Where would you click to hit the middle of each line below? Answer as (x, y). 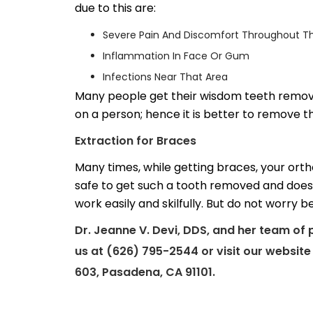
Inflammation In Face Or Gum (176, 56)
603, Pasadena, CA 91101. (145, 272)
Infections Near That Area (165, 77)
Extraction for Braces (136, 141)
